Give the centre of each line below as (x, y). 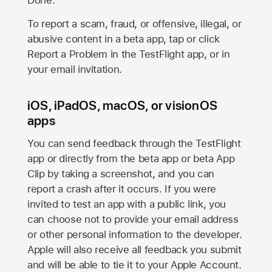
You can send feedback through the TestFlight (134, 144)
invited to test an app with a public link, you (127, 204)
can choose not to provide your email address (133, 219)
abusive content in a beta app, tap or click (124, 39)
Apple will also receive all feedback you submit (134, 250)
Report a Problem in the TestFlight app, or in (129, 54)
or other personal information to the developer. (135, 235)
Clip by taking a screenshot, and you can (121, 174)
